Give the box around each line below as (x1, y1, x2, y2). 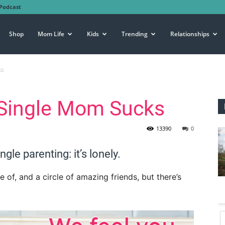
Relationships (170, 30, 209, 38)
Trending (122, 30, 148, 38)
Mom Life (38, 30, 64, 38)
